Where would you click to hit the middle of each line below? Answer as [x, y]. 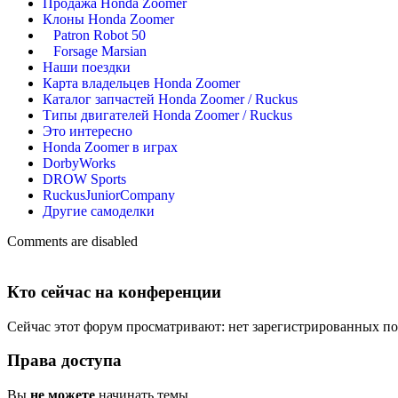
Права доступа [64, 361]
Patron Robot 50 [99, 36]
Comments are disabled [72, 242]
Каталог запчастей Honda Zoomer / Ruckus [170, 99]
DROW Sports [84, 179]
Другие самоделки [99, 211]
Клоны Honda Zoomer [108, 20]
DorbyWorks [79, 163]
